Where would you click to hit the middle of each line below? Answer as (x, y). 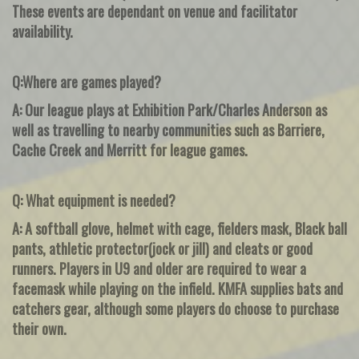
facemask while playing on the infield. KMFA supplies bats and (177, 288)
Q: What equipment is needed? (94, 200)
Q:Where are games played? (87, 82)
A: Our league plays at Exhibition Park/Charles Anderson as (169, 110)
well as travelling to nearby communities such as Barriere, (168, 130)
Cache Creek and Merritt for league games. (130, 150)
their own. (39, 329)
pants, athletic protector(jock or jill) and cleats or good (162, 248)
